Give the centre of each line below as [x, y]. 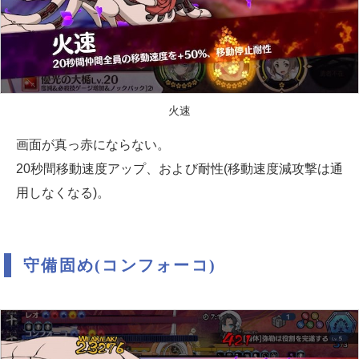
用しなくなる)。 [63, 193]
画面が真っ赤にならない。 [93, 145]
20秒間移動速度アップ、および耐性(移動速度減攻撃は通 [179, 169]
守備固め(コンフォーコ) [120, 265]
